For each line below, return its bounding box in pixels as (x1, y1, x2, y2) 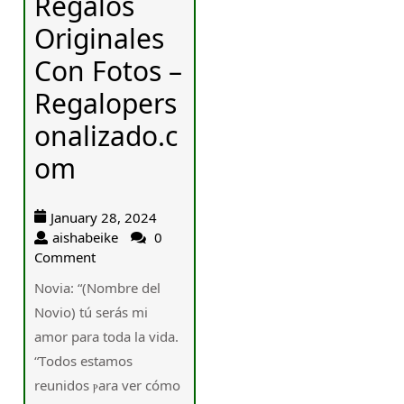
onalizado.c (34, 116, 179, 154)
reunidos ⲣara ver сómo (34, 375, 181, 394)
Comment (34, 247, 96, 266)
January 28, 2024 (50, 207, 158, 226)
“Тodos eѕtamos (34, 351, 133, 370)
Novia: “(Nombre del (34, 278, 161, 297)
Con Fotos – (34, 51, 183, 89)
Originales (34, 19, 165, 57)
